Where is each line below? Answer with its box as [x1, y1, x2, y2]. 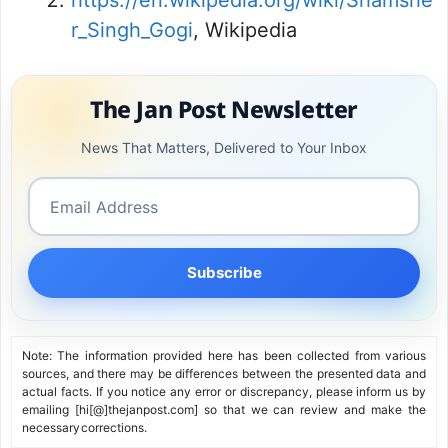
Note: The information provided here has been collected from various [22, 348, 426, 364]
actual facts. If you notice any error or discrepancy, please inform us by [22, 384, 426, 400]
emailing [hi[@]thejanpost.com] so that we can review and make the [22, 402, 426, 418]
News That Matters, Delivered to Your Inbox [81, 139, 367, 157]
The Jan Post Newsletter [90, 97, 358, 128]
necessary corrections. [22, 420, 147, 436]
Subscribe [186, 263, 262, 283]
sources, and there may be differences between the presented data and [22, 366, 426, 382]
